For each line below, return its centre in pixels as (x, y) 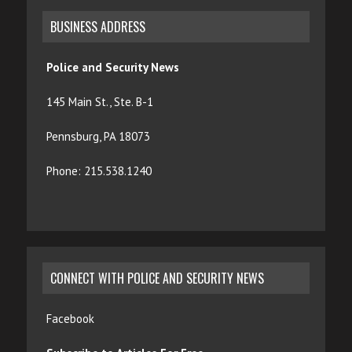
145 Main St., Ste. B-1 (99, 101)
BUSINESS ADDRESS (97, 26)
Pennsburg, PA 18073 (98, 136)
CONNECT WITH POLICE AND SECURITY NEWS (157, 278)
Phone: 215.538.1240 (99, 170)
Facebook (71, 318)
